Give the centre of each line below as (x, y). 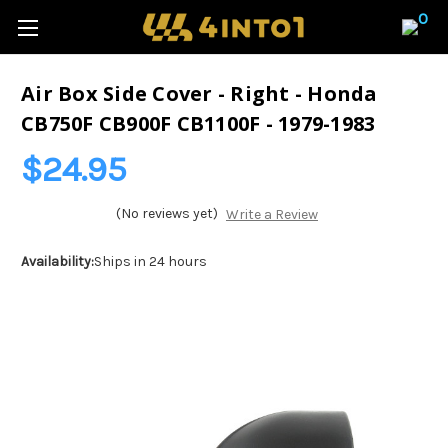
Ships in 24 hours (150, 262)
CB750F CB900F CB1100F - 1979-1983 (198, 124)
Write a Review (271, 215)
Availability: (57, 262)
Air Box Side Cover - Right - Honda (199, 94)
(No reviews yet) (167, 213)
